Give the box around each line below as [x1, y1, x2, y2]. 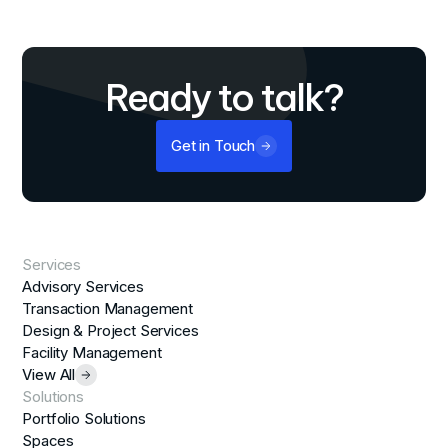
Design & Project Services [22, 322, 199, 341]
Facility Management [22, 344, 162, 363]
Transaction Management [22, 300, 194, 319]
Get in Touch [170, 137, 256, 156]
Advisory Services [22, 278, 144, 297]
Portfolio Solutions [22, 410, 146, 429]
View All [22, 366, 76, 385]
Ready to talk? [104, 74, 344, 122]
